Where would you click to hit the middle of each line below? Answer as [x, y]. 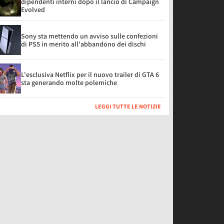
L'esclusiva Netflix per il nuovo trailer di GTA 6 [90, 74]
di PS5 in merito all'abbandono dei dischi [83, 44]
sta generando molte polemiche [69, 82]
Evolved [33, 9]
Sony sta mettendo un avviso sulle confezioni [89, 36]
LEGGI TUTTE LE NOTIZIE [128, 106]
